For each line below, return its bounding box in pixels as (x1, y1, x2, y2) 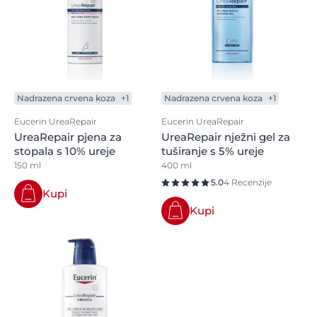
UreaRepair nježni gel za (161, 130, 290, 144)
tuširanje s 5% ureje (161, 144, 264, 158)
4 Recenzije (224, 177, 272, 188)
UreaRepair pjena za (14, 130, 122, 144)
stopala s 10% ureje (14, 144, 115, 158)
